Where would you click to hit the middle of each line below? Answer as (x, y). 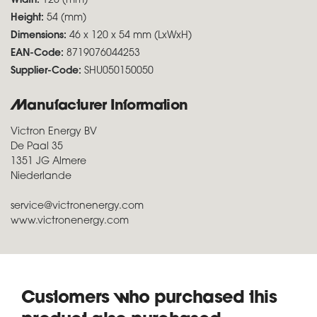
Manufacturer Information (99, 106)
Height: (29, 18)
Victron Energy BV (54, 132)
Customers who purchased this (149, 298)
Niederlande (41, 176)
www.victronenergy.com (70, 221)
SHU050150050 (117, 71)
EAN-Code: (37, 53)
